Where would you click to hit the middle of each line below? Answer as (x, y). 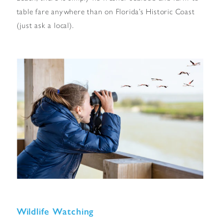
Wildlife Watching (55, 212)
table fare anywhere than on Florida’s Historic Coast (106, 11)
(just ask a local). (45, 25)
